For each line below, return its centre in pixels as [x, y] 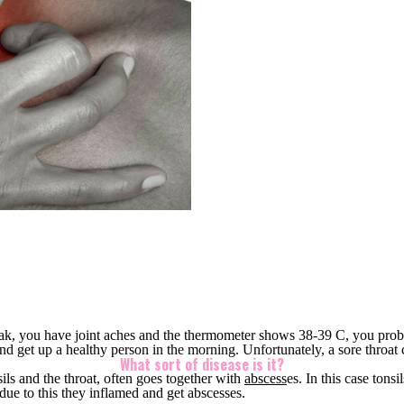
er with [223, 378]
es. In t [306, 378]
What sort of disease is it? [202, 364]
